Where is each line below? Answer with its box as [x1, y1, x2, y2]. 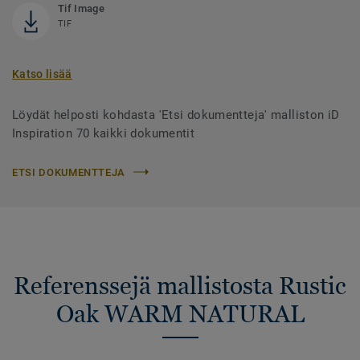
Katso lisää [12, 67, 72, 80]
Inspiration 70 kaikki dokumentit [12, 125, 195, 141]
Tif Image [58, 2, 104, 14]
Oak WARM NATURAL [55, 299, 305, 328]
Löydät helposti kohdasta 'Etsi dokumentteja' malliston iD [12, 107, 340, 122]
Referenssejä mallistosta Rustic [14, 271, 346, 300]
